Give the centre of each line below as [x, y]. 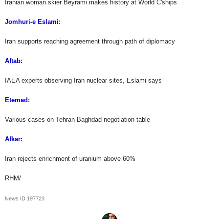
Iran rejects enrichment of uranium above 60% [70, 159]
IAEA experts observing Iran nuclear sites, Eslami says [83, 81]
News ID [16, 199]
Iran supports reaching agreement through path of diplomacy [90, 42]
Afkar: [14, 139]
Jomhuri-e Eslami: [33, 22]
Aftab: [14, 61]
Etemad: [17, 100]
